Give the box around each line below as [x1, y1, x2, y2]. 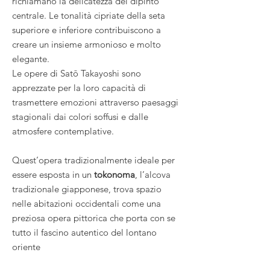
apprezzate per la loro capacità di [12, 81, 146, 93]
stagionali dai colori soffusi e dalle [12, 110, 148, 122]
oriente [12, 240, 40, 253]
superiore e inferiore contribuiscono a [12, 24, 161, 36]
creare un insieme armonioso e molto [12, 38, 161, 50]
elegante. [12, 52, 52, 64]
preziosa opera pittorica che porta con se [12, 212, 175, 224]
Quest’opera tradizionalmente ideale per [12, 154, 175, 166]
